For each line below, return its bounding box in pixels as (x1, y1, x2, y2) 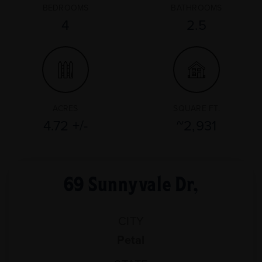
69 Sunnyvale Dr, (63, 167, 199, 199)
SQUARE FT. (173, 103, 220, 113)
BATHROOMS (171, 2, 222, 13)
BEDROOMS (42, 2, 89, 13)
